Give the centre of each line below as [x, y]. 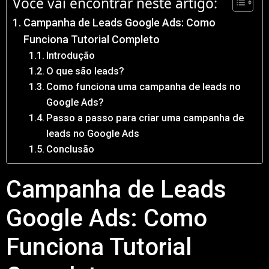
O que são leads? [86, 71]
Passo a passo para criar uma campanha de [145, 118]
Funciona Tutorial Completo [91, 39]
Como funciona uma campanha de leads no [144, 86]
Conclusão [71, 149]
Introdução [71, 55]
